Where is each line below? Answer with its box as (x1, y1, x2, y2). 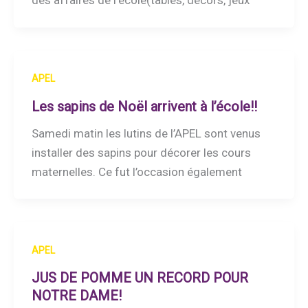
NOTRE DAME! (31, 287, 122, 305)
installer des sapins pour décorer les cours (31, 145, 251, 159)
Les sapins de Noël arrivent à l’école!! (31, 98, 257, 115)
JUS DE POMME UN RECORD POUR (31, 269, 248, 287)
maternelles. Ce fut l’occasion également (31, 164, 242, 179)
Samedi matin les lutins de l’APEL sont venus (31, 126, 261, 140)
